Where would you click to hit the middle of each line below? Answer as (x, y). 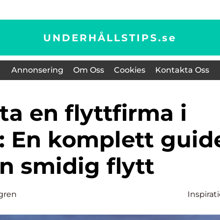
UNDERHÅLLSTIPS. (103, 38)
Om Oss (88, 70)
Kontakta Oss (182, 70)
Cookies (129, 70)
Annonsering (37, 70)
